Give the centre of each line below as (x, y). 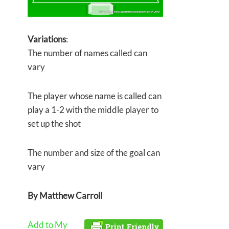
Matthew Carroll (71, 196)
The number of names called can (87, 53)
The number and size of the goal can (94, 153)
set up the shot (54, 124)
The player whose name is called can (95, 96)
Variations (47, 39)
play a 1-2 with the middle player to (93, 110)
